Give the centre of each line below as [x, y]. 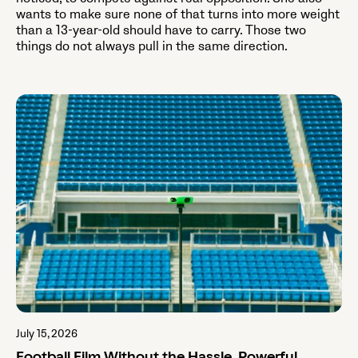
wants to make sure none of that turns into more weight [178, 15]
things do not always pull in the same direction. [152, 47]
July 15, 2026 [47, 333]
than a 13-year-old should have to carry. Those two [161, 31]
